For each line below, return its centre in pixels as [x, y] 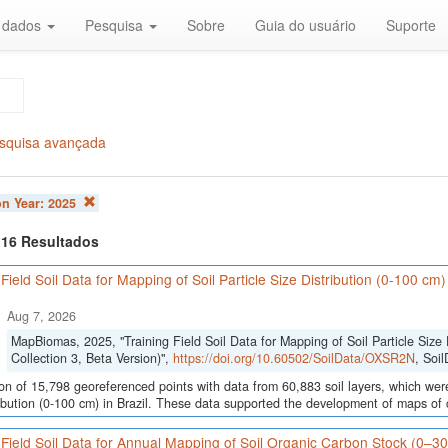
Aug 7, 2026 [41, 316]
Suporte [411, 25]
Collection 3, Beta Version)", [91, 358]
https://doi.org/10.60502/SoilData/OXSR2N [293, 358]
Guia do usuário [305, 25]
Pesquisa [116, 25]
